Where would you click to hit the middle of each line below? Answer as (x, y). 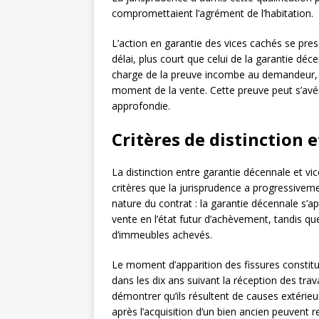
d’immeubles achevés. (162, 235)
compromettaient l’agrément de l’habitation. (213, 14)
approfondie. (141, 106)
